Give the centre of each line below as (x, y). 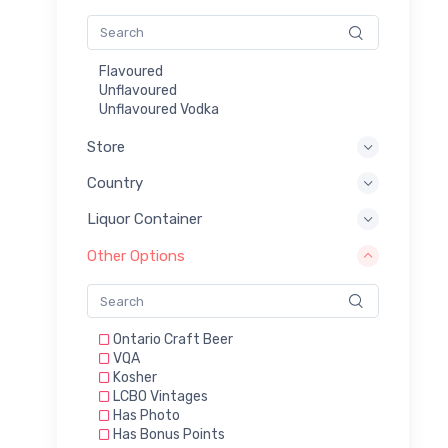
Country (115, 183)
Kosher (133, 378)
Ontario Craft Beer (171, 340)
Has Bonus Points (167, 435)
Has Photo (145, 416)
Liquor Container (144, 219)
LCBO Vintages (159, 397)
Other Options (136, 255)
